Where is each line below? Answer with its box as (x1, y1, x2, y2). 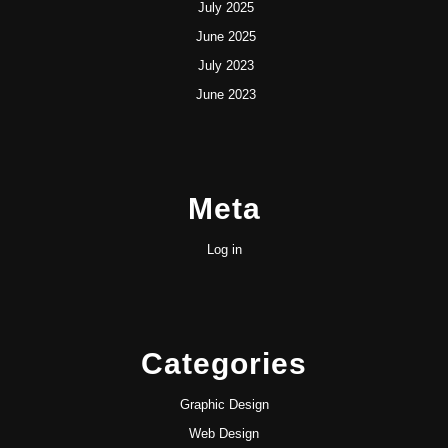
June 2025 (196, 29, 256, 44)
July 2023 (198, 58, 254, 73)
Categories (141, 347, 307, 380)
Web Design (189, 426, 259, 441)
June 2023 (196, 87, 256, 102)
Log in (206, 242, 242, 257)
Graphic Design (179, 397, 269, 412)
